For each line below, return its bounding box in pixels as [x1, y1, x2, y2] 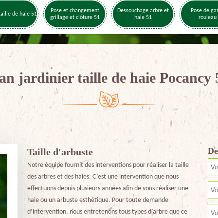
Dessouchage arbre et [117, 7, 169, 14]
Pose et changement [51, 7, 99, 14]
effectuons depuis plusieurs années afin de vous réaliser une [27, 185, 188, 192]
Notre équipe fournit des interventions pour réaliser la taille [27, 162, 189, 169]
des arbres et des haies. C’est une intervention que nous [27, 173, 179, 181]
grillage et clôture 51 [50, 14, 100, 20]
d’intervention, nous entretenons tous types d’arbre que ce [27, 208, 187, 216]
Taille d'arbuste [27, 146, 93, 157]
